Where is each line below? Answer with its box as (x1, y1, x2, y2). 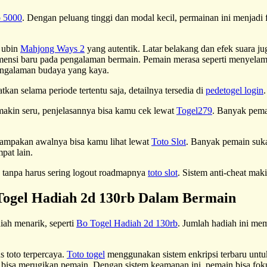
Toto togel (67, 249, 105, 259)
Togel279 (176, 105, 212, 116)
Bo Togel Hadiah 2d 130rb (76, 218, 178, 228)
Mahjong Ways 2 (20, 43, 85, 54)
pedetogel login (206, 85, 263, 95)
